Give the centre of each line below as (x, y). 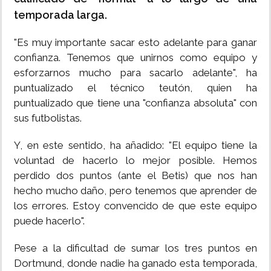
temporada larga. (60, 15)
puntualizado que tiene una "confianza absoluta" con (135, 103)
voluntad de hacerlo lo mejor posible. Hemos (135, 161)
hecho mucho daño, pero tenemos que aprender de (135, 191)
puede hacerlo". (49, 221)
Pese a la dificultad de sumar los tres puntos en (135, 248)
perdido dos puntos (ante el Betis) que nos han (135, 176)
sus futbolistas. (48, 118)
